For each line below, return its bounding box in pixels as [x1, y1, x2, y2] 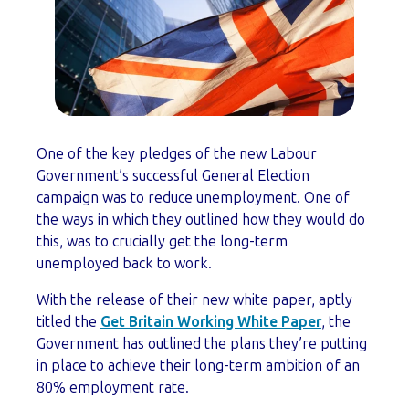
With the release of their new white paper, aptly [37, 291, 352, 309]
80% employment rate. [37, 379, 189, 397]
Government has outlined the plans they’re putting [37, 335, 367, 353]
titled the [37, 313, 100, 331]
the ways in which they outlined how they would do [37, 211, 365, 229]
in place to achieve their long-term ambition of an [37, 357, 360, 375]
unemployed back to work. [37, 255, 212, 273]
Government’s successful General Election [37, 167, 309, 185]
